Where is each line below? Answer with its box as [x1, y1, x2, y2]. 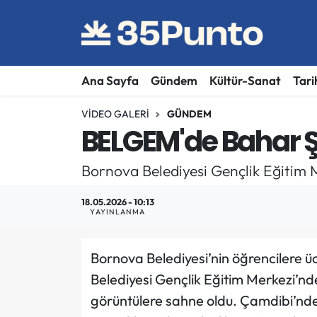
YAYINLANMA [90, 206, 146, 217]
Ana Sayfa [81, 73, 139, 88]
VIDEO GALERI [81, 107, 149, 120]
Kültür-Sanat [209, 73, 281, 88]
